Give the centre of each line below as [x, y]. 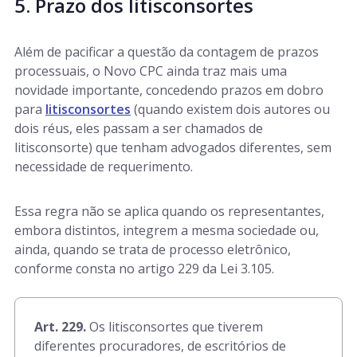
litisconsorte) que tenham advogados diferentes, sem [173, 147]
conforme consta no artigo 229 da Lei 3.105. [144, 269]
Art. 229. [60, 327]
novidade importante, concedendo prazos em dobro [169, 90]
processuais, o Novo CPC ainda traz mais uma [151, 71]
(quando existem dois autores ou [230, 109]
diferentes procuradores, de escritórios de [160, 346]
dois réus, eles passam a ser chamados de [139, 128]
